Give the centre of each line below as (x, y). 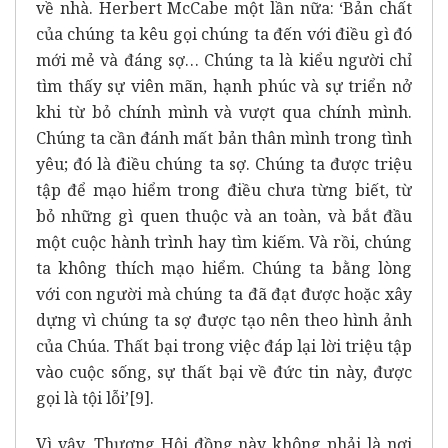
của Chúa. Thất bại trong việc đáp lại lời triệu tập (224, 345)
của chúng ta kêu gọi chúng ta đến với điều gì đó (224, 33)
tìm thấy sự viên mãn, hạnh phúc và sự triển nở (224, 85)
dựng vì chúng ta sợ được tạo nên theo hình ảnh (224, 319)
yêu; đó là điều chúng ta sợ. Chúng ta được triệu (224, 163)
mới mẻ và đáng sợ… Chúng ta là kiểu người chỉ (224, 59)
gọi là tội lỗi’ (82, 397)
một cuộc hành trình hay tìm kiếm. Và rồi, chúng (224, 241)
